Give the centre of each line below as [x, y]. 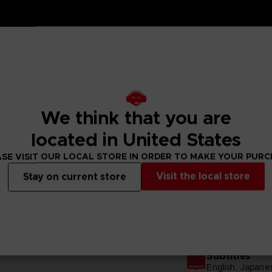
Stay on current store [74, 177]
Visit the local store [203, 176]
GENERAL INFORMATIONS [136, 221]
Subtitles [228, 256]
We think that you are [136, 118]
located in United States [136, 140]
